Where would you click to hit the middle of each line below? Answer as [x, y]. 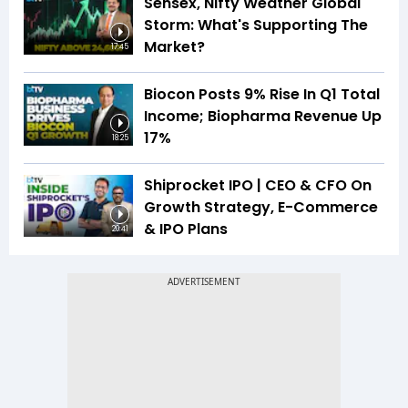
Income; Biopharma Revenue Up [263, 117]
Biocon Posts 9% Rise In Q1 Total [262, 95]
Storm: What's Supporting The [256, 25]
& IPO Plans [186, 229]
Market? [174, 47]
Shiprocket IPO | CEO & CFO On [258, 186]
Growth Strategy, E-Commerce [261, 208]
